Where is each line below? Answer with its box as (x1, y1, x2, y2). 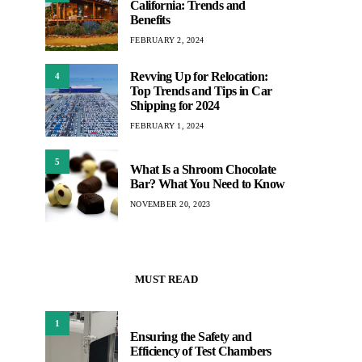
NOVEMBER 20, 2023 (130, 199, 211, 208)
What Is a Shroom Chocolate (130, 162, 276, 176)
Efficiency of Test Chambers (130, 344, 271, 358)
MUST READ (135, 273, 198, 285)
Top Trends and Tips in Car (130, 83, 272, 98)
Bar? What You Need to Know (130, 176, 285, 191)
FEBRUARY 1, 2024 (130, 120, 204, 130)
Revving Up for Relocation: (130, 69, 268, 83)
